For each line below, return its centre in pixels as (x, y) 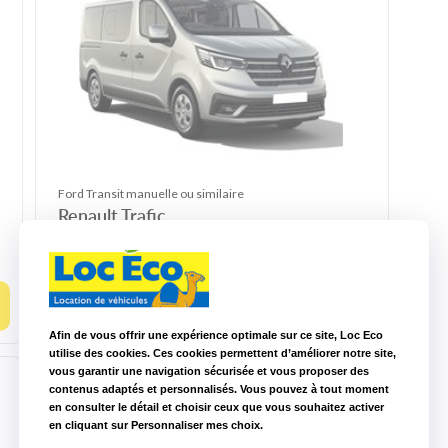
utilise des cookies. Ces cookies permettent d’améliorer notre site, (222, 352)
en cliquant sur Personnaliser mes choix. (156, 424)
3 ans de (108, 238)
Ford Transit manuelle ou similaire (151, 194)
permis (104, 251)
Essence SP (276, 238)
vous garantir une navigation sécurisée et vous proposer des (209, 370)
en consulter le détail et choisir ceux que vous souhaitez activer (216, 406)
